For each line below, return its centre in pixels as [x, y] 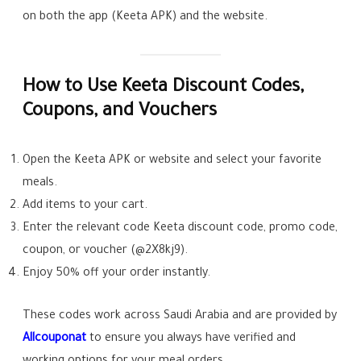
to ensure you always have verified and [193, 339]
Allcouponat [55, 339]
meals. [40, 183]
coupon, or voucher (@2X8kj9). [106, 251]
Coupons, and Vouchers [120, 112]
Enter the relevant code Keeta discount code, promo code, [180, 228]
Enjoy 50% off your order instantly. [117, 274]
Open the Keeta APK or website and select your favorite [172, 161]
